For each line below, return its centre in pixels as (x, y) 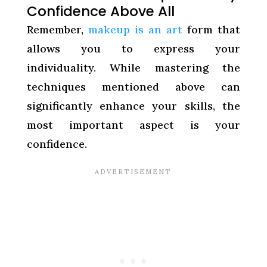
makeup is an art (135, 29)
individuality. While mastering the (133, 67)
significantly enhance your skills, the (133, 105)
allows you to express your (133, 48)
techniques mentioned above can (133, 86)
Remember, (57, 29)
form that (212, 29)
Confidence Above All (100, 11)
